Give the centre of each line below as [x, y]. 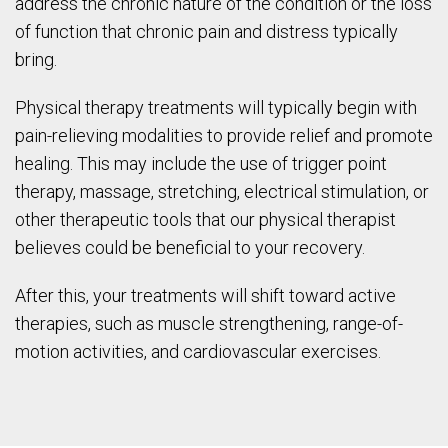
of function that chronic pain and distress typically [206, 31]
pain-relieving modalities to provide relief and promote [224, 135]
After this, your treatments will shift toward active [205, 295]
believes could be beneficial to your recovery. [190, 247]
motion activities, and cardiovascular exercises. [198, 351]
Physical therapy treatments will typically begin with [216, 107]
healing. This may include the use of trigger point [201, 163]
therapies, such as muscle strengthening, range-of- [209, 323]
